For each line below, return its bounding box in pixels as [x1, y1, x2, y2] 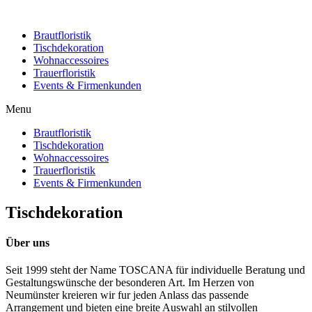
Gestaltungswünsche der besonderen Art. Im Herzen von [6, 276, 254, 289]
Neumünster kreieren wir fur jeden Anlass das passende [6, 289, 249, 302]
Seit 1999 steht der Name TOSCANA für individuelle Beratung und [6, 264, 305, 276]
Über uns [6, 237, 49, 249]
